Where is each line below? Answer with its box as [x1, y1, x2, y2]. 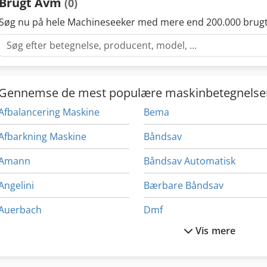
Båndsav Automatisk [144, 154, 236, 167]
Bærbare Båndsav [144, 178, 224, 192]
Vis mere [195, 223, 236, 237]
